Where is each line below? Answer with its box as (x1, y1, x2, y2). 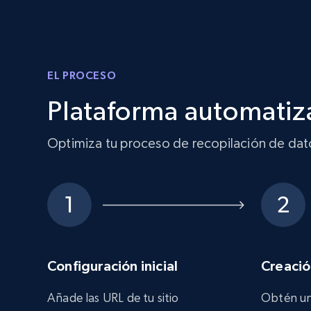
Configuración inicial (47, 258, 178, 274)
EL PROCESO (47, 69, 117, 81)
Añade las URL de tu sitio (47, 290, 179, 305)
